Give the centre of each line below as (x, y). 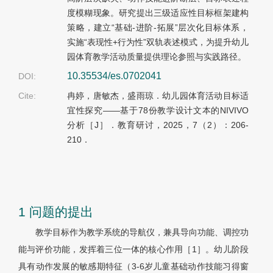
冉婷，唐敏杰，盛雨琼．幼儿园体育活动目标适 (158, 96)
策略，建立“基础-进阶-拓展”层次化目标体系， (158, 28)
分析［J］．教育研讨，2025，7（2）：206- (158, 125)
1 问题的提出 (56, 212)
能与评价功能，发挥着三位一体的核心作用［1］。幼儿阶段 (133, 250)
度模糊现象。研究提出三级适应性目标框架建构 (158, 13)
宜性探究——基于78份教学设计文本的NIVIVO (158, 111)
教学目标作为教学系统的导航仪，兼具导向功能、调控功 (142, 232)
